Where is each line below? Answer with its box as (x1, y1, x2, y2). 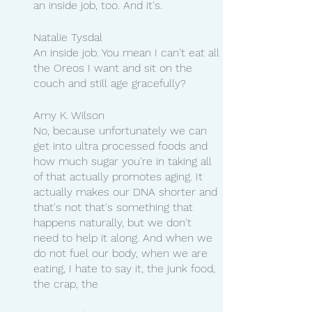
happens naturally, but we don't (33, 215, 195, 229)
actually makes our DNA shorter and (33, 185, 221, 198)
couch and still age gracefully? (33, 76, 186, 90)
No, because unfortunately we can (33, 123, 210, 137)
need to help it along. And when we (33, 231, 216, 244)
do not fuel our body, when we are (33, 246, 211, 260)
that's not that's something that (33, 200, 196, 214)
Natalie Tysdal (33, 30, 102, 44)
